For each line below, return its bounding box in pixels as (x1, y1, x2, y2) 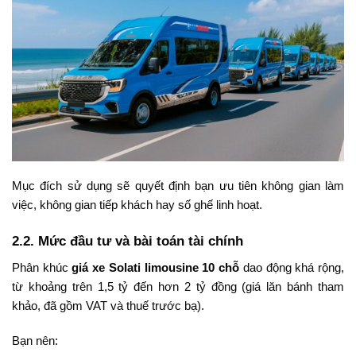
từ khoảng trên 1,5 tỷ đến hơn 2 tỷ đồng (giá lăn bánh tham (12, 280, 344, 294)
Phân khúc (12, 261, 72, 275)
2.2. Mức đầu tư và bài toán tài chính (12, 233, 243, 249)
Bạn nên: (12, 333, 58, 347)
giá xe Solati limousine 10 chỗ (72, 261, 240, 275)
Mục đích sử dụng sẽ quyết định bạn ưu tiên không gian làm (12, 179, 344, 193)
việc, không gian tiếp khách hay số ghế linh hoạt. (12, 198, 262, 212)
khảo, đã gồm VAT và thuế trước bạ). (12, 299, 204, 313)
